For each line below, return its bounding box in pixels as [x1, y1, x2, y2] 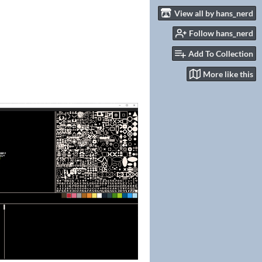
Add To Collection [188, 49, 253, 59]
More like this [203, 68, 253, 79]
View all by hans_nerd [174, 8, 253, 18]
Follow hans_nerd [189, 28, 253, 39]
